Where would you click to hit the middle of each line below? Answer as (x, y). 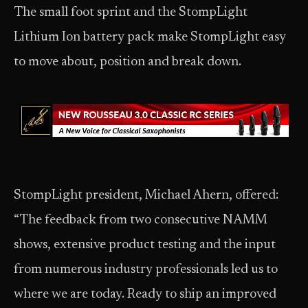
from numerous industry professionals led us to (146, 270)
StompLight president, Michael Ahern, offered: (146, 196)
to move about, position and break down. (128, 62)
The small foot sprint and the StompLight (131, 13)
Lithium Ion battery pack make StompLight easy (150, 37)
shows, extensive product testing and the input (145, 245)
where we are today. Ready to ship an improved (145, 295)
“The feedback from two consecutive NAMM (141, 220)
